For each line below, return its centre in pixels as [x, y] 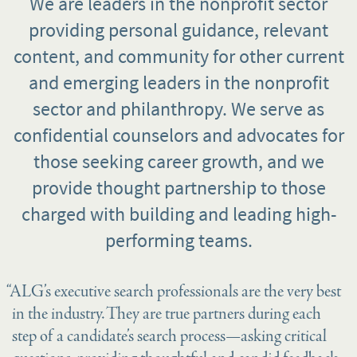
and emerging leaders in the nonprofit [178, 82]
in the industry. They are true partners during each [167, 315]
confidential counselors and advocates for [178, 135]
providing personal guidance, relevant [178, 30]
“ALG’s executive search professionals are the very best [174, 292]
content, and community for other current [178, 56]
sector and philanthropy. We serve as [178, 109]
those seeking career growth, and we [178, 161]
